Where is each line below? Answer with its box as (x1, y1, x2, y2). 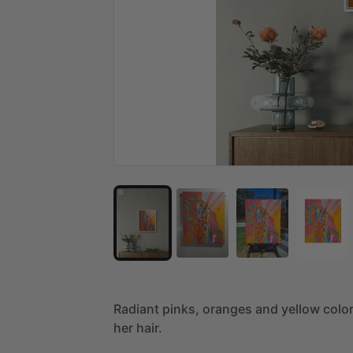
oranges (203, 300, 252, 317)
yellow (281, 300, 320, 317)
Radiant (113, 300, 159, 317)
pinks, (162, 300, 199, 317)
